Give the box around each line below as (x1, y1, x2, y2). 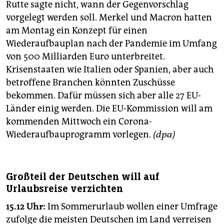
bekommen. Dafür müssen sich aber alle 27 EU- (6, 90, 201, 101)
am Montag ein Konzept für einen (6, 25, 147, 36)
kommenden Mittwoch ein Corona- (6, 116, 152, 127)
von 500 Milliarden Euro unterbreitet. (6, 51, 165, 62)
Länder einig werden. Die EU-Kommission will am (6, 103, 212, 114)
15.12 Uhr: (6, 201, 45, 212)
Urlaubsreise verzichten (6, 182, 123, 195)
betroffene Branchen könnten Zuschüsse (6, 77, 175, 88)
